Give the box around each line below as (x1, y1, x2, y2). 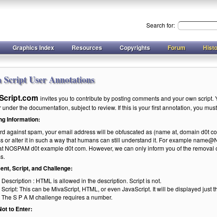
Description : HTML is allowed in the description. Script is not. (1, 176, 161, 185)
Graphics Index (13, 43, 54, 52)
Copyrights (120, 43, 150, 52)
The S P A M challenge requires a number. (1, 193, 112, 201)
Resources (72, 43, 102, 52)
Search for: (146, 21, 176, 29)
